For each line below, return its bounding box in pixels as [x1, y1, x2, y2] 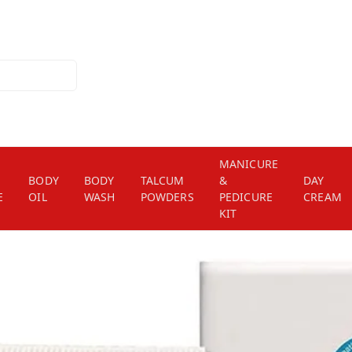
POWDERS [140, 189, 194, 204]
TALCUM [140, 173, 185, 188]
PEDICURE [218, 189, 273, 204]
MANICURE [218, 156, 279, 171]
